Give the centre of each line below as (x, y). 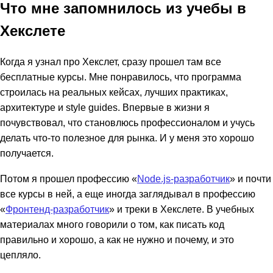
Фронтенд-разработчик (57, 209)
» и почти (250, 178)
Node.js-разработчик (183, 178)
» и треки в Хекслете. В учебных (182, 209)
